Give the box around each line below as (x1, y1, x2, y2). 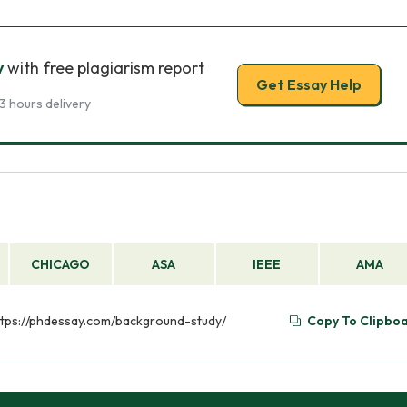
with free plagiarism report (4, 57, 204, 78)
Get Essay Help (256, 75, 362, 94)
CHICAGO (31, 256, 91, 273)
